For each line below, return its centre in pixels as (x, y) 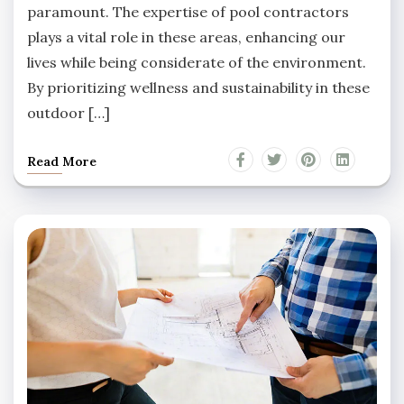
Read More (62, 162)
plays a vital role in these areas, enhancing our (186, 37)
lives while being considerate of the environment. (197, 63)
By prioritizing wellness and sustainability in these (198, 88)
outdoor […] (69, 113)
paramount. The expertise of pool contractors (188, 12)
